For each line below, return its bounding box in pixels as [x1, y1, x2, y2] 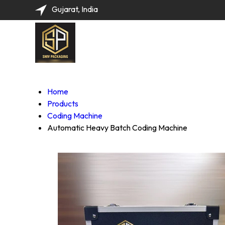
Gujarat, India [52, 4, 98, 14]
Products [47, 98, 78, 108]
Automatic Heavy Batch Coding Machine [47, 122, 187, 133]
